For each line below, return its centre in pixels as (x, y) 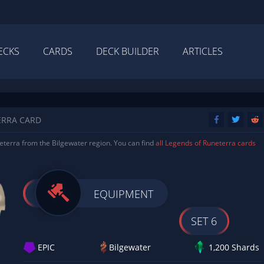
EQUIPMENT (123, 194)
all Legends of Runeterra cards (206, 143)
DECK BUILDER (128, 51)
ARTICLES (203, 51)
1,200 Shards (234, 247)
